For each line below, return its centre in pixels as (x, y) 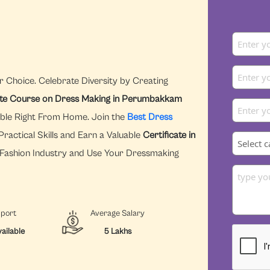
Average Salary (117, 213)
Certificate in (169, 135)
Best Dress (150, 117)
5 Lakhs (117, 231)
